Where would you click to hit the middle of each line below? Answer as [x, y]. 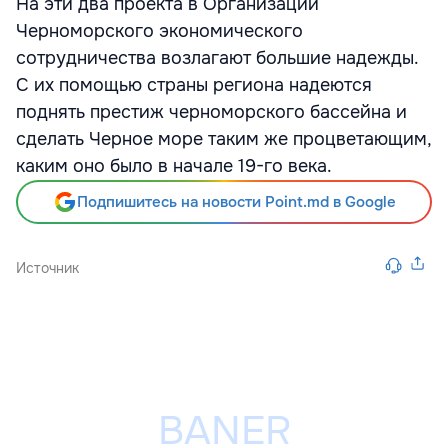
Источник [47, 268]
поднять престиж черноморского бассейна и [211, 112]
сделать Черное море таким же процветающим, [223, 139]
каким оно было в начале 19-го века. [174, 166]
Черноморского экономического [159, 31]
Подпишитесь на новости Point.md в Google [236, 202]
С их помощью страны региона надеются [194, 85]
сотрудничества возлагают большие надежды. [217, 58]
